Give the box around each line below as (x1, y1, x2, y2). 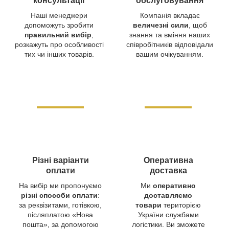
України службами (138, 210, 199, 219)
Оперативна (143, 155, 193, 165)
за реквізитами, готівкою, (19, 200, 102, 209)
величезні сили (132, 20, 189, 29)
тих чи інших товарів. (24, 50, 94, 58)
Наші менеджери (31, 11, 87, 19)
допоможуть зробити (25, 20, 94, 29)
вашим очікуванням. (136, 50, 203, 58)
